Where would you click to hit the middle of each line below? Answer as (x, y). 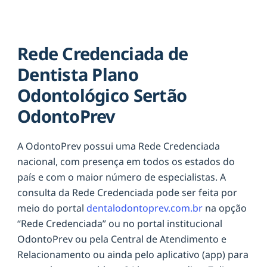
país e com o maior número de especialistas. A (122, 177)
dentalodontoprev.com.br (145, 208)
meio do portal (52, 208)
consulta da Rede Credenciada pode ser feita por (127, 192)
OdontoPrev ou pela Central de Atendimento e (122, 239)
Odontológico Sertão (102, 95)
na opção (225, 208)
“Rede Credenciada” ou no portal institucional (120, 223)
